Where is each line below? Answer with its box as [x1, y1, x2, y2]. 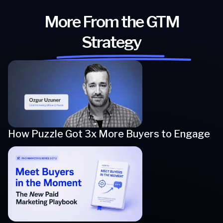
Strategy [82, 32, 141, 52]
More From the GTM [44, 11, 179, 31]
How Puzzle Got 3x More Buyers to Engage [8, 127, 210, 140]
